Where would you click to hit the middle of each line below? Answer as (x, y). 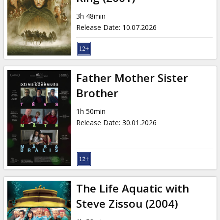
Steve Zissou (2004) (127, 203)
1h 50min (91, 111)
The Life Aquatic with (132, 188)
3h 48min (91, 16)
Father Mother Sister (132, 78)
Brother (97, 93)
